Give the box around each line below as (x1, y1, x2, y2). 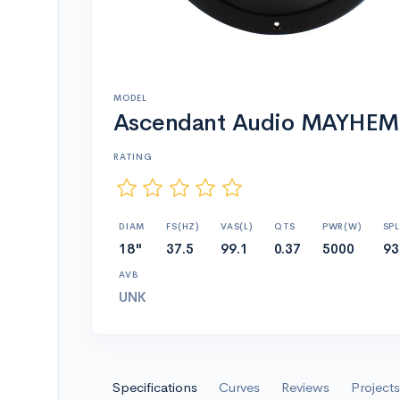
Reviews (281, 379, 329, 396)
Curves (219, 379, 260, 396)
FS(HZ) (166, 221, 200, 232)
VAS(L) (221, 221, 253, 232)
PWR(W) (321, 221, 362, 232)
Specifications (112, 379, 197, 396)
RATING (113, 150, 153, 162)
